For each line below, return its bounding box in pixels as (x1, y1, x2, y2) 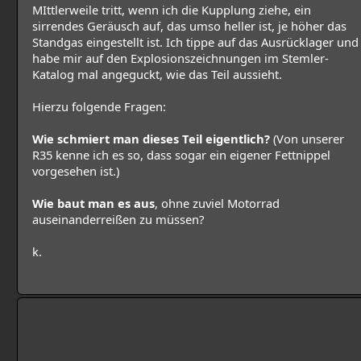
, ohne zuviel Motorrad (155, 195, 280, 212)
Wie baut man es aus (32, 195, 155, 212)
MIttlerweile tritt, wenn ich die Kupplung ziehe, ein (32, 2, 311, 19)
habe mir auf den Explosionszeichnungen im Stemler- (32, 50, 329, 67)
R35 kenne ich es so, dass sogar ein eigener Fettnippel (32, 147, 330, 164)
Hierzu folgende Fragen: (32, 98, 166, 115)
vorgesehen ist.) (32, 163, 119, 180)
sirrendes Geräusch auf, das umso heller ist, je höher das (32, 18, 346, 35)
